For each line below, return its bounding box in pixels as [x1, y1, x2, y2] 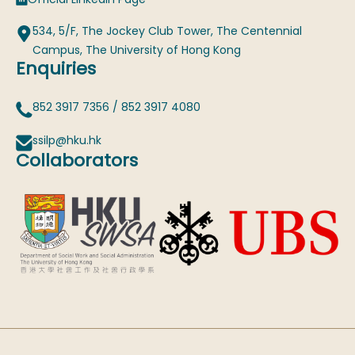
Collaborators [16, 148, 138, 174]
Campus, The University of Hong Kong [32, 42, 241, 59]
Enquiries [16, 56, 96, 82]
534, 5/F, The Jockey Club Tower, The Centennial [32, 23, 302, 40]
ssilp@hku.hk [32, 132, 101, 149]
